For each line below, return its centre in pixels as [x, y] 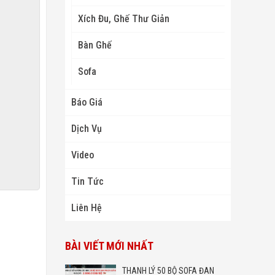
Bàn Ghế [95, 45]
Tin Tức [87, 181]
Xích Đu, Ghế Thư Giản [124, 18]
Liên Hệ [87, 207]
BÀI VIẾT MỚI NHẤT [109, 246]
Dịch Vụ [87, 128]
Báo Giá [87, 102]
